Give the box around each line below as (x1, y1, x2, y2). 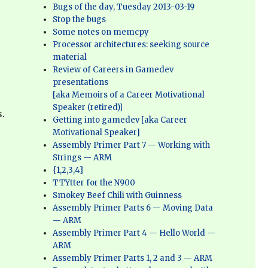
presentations (53, 77, 109, 87)
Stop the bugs (53, 14, 106, 25)
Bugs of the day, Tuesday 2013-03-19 (53, 2, 195, 12)
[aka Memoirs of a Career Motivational (53, 90, 205, 100)
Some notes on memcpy (53, 27, 150, 37)
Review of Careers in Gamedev (53, 65, 174, 75)
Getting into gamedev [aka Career (53, 115, 188, 125)
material (53, 52, 87, 62)
